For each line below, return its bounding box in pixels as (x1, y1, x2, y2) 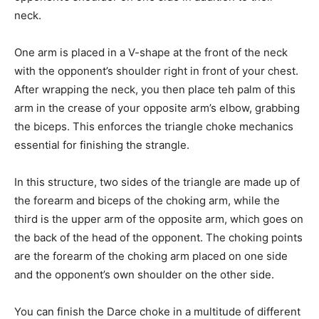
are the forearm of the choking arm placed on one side (14, 249, 288, 263)
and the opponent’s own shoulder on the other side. (14, 267, 274, 281)
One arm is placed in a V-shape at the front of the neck (14, 45, 288, 59)
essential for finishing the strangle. (14, 137, 189, 152)
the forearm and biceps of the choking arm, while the (14, 193, 280, 207)
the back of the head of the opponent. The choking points (14, 230, 303, 244)
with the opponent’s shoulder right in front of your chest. (14, 63, 298, 78)
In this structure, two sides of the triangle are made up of (14, 174, 300, 189)
